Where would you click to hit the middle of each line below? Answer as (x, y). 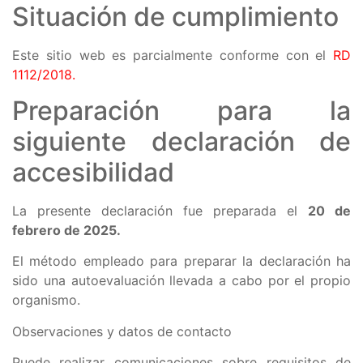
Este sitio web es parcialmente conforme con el (173, 55)
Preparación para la (181, 110)
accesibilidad (93, 172)
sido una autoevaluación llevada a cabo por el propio (181, 281)
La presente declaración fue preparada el (160, 210)
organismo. (46, 300)
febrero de (46, 230)
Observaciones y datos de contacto (122, 331)
